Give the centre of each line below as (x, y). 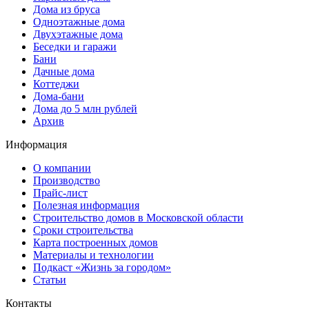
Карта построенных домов (96, 242)
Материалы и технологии (93, 255)
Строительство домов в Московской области (138, 218)
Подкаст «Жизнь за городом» (102, 267)
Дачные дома (64, 71)
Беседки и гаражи (75, 47)
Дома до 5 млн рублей (85, 109)
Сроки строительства (83, 230)
